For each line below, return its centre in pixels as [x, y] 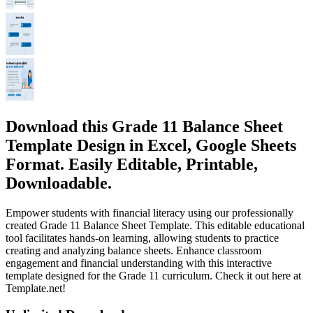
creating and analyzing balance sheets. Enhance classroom [133, 250]
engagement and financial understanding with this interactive [139, 263]
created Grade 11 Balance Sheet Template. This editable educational [155, 225]
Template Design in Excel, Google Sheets [151, 145]
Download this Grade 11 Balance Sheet [144, 126]
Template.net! [36, 288]
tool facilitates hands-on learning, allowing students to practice [142, 238]
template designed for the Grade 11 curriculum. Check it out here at [153, 275]
